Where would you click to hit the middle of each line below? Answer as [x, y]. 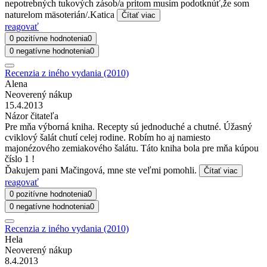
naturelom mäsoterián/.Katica [61, 14]
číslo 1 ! [20, 159]
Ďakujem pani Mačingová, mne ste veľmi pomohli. [102, 170]
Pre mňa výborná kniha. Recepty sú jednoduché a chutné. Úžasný [128, 126]
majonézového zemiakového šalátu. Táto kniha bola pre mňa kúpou [132, 148]
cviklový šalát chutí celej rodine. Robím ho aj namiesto [108, 137]
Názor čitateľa [32, 116]
